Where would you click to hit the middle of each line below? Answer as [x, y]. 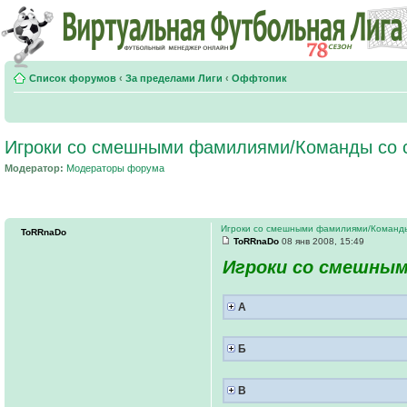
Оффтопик [259, 78]
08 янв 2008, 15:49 [322, 241]
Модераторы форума [115, 168]
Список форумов [73, 78]
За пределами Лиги [174, 78]
